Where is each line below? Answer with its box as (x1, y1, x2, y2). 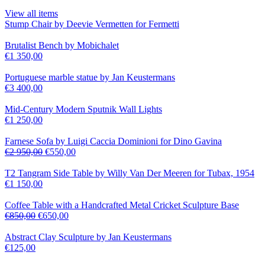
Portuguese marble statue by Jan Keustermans (5, 72, 175, 83)
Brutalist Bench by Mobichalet (5, 40, 119, 51)
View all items (5, 8, 58, 19)
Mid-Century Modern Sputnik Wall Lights (5, 104, 162, 115)
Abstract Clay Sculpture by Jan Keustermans (5, 232, 172, 243)
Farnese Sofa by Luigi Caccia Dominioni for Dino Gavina (5, 136, 222, 147)
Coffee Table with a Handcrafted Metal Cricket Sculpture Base (5, 200, 239, 211)
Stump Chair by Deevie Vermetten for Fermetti (5, 19, 179, 30)
